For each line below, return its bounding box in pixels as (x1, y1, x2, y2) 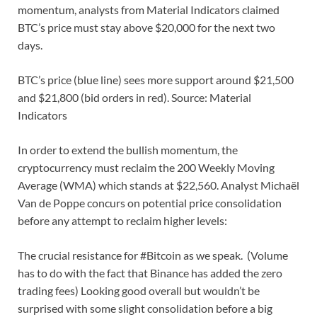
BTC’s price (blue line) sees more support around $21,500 (18, 73, 294, 87)
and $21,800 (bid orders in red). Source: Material (18, 91, 251, 105)
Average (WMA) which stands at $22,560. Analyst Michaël (18, 178, 299, 192)
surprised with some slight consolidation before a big (18, 301, 272, 316)
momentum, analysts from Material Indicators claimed (18, 3, 279, 17)
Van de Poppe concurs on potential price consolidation (18, 196, 282, 210)
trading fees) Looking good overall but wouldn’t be (18, 284, 260, 298)
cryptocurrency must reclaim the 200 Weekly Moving (18, 161, 275, 175)
